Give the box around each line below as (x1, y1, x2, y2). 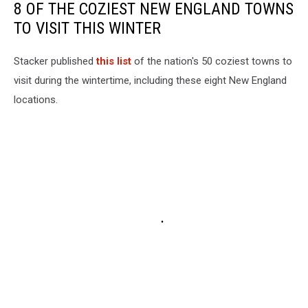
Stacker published (14, 54, 96, 67)
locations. (14, 93, 58, 106)
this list (96, 54, 131, 67)
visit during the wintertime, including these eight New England (14, 74, 287, 87)
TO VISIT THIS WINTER (14, 18, 161, 38)
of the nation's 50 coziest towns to (131, 54, 292, 67)
